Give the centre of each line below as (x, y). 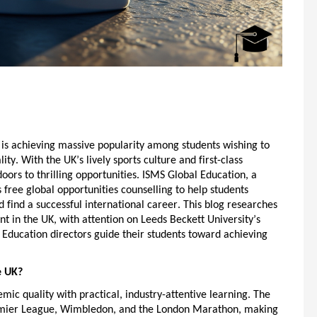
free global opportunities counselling (88, 191)
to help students (211, 191)
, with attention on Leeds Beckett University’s (157, 220)
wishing (240, 146)
